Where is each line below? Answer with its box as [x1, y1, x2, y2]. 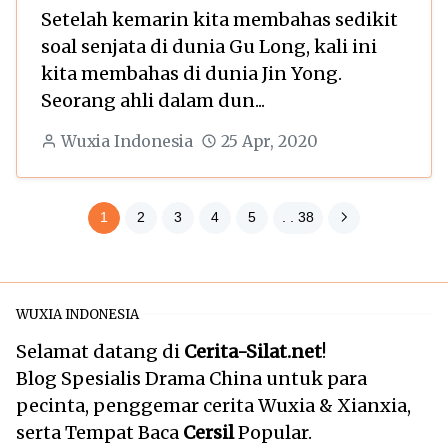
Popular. [234, 420, 312, 444]
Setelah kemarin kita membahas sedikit [41, 7, 398, 31]
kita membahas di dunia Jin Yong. [41, 61, 342, 85]
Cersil [183, 420, 234, 444]
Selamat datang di [16, 339, 184, 363]
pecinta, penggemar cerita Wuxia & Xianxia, [16, 393, 411, 417]
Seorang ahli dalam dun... [41, 88, 265, 112]
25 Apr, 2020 [220, 131, 318, 151]
